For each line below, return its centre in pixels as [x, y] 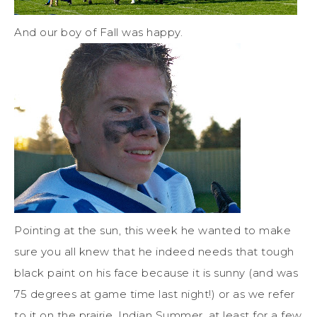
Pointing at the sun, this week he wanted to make [152, 231]
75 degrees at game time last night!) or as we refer [155, 294]
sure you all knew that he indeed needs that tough [154, 252]
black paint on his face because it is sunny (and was [156, 273]
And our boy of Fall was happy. [98, 33]
